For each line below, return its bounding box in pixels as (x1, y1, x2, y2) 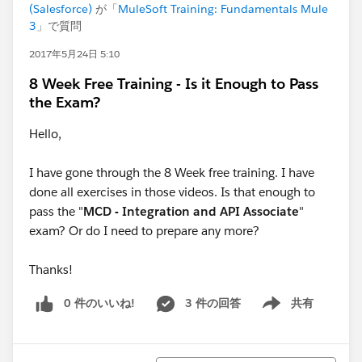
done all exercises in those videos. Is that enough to (29, 184, 315, 200)
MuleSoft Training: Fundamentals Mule (118, 2, 328, 16)
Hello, (29, 126, 61, 141)
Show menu (249, 304, 314, 319)
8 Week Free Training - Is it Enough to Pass (29, 74, 318, 93)
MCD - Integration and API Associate (83, 204, 299, 219)
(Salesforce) (29, 2, 92, 16)
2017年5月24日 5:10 (29, 47, 120, 61)
